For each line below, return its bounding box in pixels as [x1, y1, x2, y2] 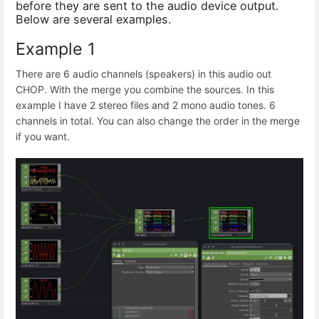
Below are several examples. [16, 11, 171, 26]
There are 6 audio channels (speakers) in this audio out [16, 68, 271, 80]
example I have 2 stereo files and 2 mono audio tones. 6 [16, 99, 276, 112]
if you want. [16, 130, 70, 143]
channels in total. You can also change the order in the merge [16, 115, 300, 127]
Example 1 [16, 38, 95, 60]
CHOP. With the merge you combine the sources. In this [16, 83, 274, 96]
